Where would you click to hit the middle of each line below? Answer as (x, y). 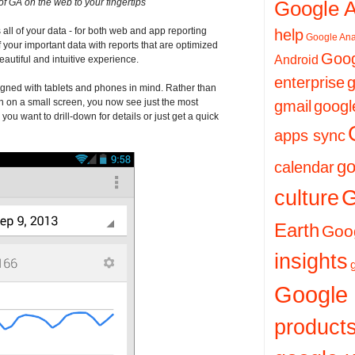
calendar (304, 168)
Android (296, 60)
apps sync (310, 136)
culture (307, 198)
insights (311, 261)
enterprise (309, 83)
